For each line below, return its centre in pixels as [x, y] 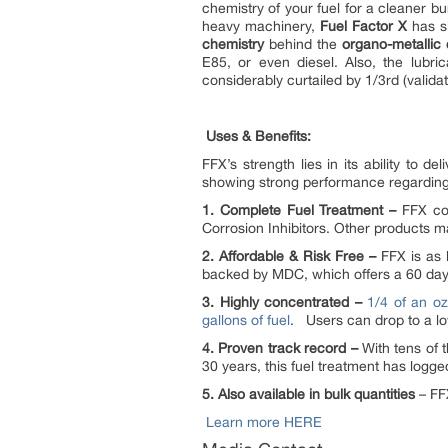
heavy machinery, [261, 26]
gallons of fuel [246, 320]
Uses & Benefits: [256, 136]
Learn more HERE [262, 422]
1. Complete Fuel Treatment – [299, 210]
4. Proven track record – [280, 348]
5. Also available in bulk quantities [308, 394]
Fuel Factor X [363, 26]
